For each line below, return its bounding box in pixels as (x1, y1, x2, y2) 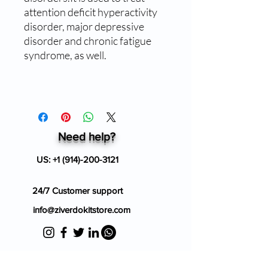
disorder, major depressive (24, 19, 144, 33)
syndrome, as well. (24, 48, 106, 62)
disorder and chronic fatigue (24, 33, 151, 47)
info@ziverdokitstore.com (33, 204, 130, 215)
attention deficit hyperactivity (24, 5, 157, 19)
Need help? (58, 130, 115, 143)
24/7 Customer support (32, 185, 123, 196)
